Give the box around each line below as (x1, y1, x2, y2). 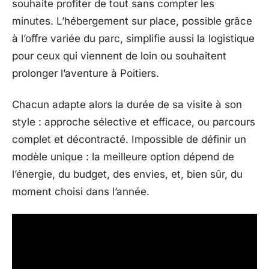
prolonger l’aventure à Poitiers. (12, 67, 159, 79)
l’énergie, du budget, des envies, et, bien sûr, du (12, 168, 243, 180)
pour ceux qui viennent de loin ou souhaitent (12, 50, 226, 62)
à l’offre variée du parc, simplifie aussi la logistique (12, 32, 255, 44)
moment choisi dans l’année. (12, 185, 150, 198)
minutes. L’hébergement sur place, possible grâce (12, 15, 252, 27)
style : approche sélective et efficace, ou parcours (12, 115, 255, 128)
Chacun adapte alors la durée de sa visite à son (12, 98, 242, 110)
